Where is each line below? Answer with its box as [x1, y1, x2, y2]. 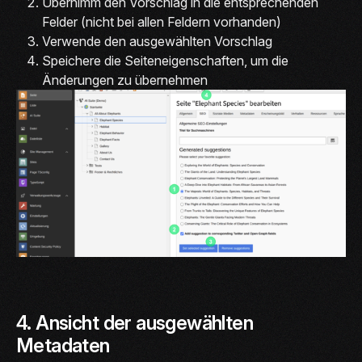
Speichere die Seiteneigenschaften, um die [42, 53, 288, 69]
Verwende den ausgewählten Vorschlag [42, 33, 272, 50]
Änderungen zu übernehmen [42, 72, 208, 89]
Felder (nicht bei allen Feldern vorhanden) [42, 14, 281, 31]
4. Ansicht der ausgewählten [16, 311, 254, 335]
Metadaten [16, 334, 110, 358]
